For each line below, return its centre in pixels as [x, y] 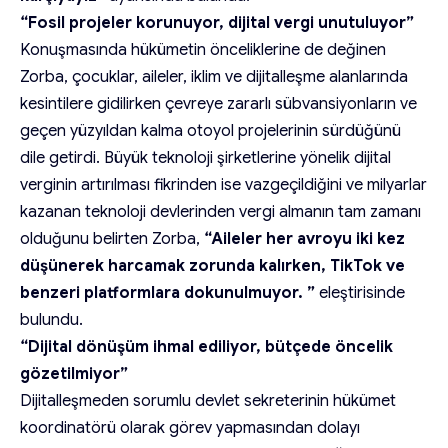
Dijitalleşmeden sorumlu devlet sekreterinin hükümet [208, 400]
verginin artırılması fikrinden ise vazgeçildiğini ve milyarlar [223, 184]
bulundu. [51, 319]
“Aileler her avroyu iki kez [304, 238]
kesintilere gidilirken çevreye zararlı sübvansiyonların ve [218, 103]
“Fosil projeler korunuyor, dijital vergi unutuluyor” [217, 22]
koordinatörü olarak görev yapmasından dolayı [190, 427]
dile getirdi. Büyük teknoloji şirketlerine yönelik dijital [205, 157]
